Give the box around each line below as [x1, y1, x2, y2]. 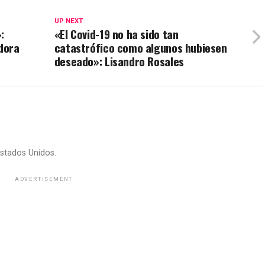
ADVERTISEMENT [14, 176, 73, 182]
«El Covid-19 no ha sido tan [54, 25, 179, 43]
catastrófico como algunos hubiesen [54, 39, 227, 56]
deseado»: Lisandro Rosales [54, 53, 184, 70]
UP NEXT [54, 17, 83, 25]
